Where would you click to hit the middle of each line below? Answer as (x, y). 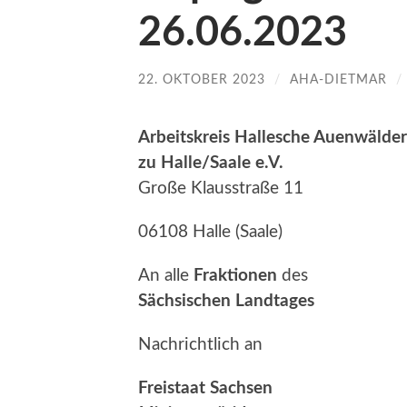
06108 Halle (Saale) (210, 232)
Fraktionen (235, 275)
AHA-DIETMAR (338, 79)
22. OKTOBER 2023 (202, 79)
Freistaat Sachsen (205, 388)
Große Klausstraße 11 (221, 188)
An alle (166, 275)
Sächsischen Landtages (226, 301)
